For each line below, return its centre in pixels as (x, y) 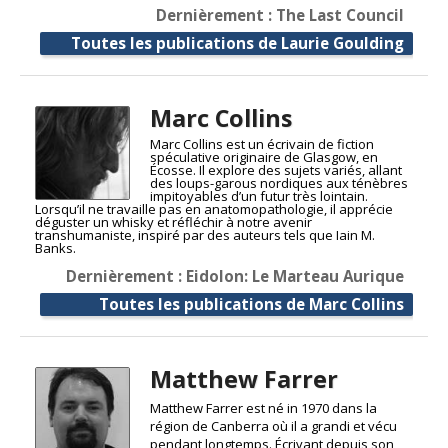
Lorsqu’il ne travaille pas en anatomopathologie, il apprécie (214, 208)
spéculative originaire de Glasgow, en (263, 156)
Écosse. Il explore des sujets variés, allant (275, 169)
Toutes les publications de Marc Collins (251, 303)
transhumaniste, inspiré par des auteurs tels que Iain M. (205, 234)
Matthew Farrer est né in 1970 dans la (263, 407)
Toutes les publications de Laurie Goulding (237, 42)
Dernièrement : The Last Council (280, 14)
